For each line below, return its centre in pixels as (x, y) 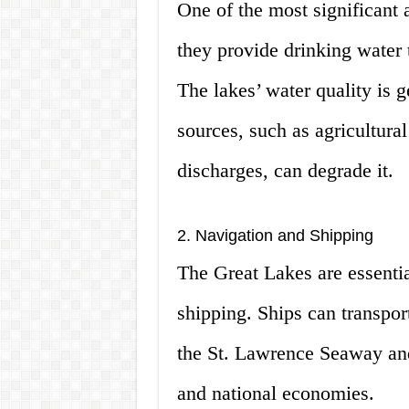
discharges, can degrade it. (285, 171)
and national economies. (275, 393)
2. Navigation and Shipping (275, 236)
